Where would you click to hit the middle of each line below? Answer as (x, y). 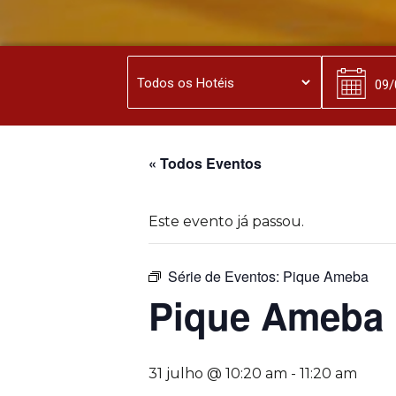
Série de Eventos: (225, 276)
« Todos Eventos (205, 163)
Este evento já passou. (226, 221)
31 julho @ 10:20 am (218, 373)
